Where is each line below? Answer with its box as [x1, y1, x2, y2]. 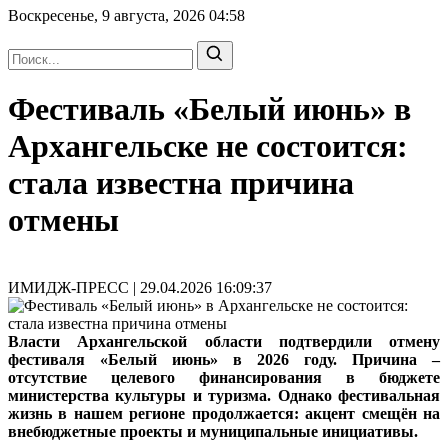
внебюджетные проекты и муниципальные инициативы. [8, 422, 418, 440]
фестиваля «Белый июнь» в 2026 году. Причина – [8, 350, 440, 368]
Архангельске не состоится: [8, 128, 408, 165]
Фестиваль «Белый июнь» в [8, 91, 411, 128]
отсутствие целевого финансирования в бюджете [8, 368, 440, 386]
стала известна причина [8, 165, 354, 202]
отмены [8, 202, 119, 239]
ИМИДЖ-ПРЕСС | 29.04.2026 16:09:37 [8, 278, 272, 296]
